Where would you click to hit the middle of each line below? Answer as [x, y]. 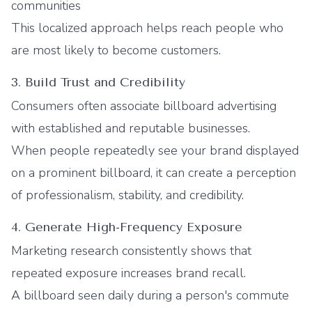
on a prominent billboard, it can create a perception [154, 173]
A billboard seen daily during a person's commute [150, 295]
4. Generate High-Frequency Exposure [127, 227]
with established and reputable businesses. [131, 128]
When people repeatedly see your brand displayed [155, 150]
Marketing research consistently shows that [131, 251]
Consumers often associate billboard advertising [144, 106]
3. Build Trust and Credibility [98, 82]
